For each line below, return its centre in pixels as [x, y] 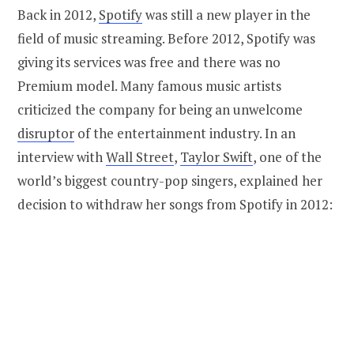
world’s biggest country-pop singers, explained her [170, 180]
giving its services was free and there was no [149, 62]
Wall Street [140, 156]
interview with [62, 156]
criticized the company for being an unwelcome [160, 109]
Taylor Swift [217, 156]
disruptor [46, 133]
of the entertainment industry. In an [185, 133]
